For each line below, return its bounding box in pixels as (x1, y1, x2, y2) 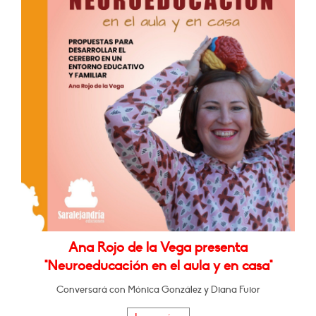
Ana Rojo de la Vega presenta (68, 239, 248, 257)
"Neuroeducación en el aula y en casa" (44, 257, 272, 275)
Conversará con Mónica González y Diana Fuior (56, 284, 260, 296)
